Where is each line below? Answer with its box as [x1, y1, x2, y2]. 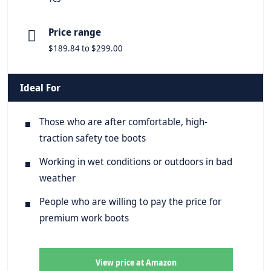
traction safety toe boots [39, 131, 146, 145]
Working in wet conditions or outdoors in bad [39, 154, 232, 168]
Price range [48, 25, 101, 39]
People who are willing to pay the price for [39, 194, 221, 208]
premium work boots [39, 211, 129, 224]
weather [39, 171, 76, 184]
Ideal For [20, 80, 60, 94]
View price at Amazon [96, 256, 177, 268]
